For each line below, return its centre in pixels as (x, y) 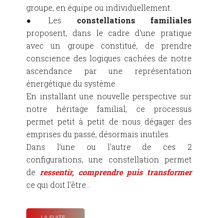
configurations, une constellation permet (109, 160)
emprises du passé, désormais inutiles (97, 134)
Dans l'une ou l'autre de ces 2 (109, 147)
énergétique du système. (73, 84)
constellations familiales (134, 20)
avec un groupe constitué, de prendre (109, 46)
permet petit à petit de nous (85, 122)
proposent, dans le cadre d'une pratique (109, 33)
